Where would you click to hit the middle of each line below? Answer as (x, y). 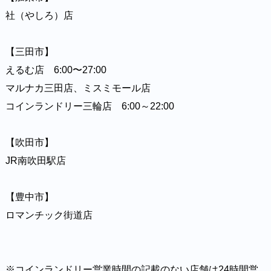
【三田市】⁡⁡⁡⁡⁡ (29, 52)
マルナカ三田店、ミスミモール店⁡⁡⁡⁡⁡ (78, 88)
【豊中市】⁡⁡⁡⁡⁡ (29, 197)
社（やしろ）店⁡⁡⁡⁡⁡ (39, 16)
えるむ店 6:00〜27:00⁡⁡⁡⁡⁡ (56, 70)
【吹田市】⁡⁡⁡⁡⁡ (29, 143)
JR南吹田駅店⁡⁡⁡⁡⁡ (35, 161)
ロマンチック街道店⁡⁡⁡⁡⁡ (49, 215)
